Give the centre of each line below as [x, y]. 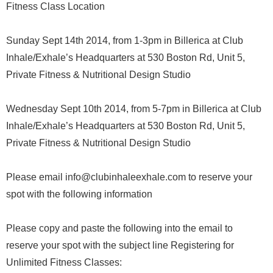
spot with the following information [79, 194]
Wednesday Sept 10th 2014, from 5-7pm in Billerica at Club [134, 109]
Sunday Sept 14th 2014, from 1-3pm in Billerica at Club [125, 41]
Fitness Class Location [55, 6]
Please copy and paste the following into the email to [119, 228]
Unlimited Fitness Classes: [64, 262]
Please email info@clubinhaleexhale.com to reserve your [129, 177]
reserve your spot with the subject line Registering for [120, 245]
